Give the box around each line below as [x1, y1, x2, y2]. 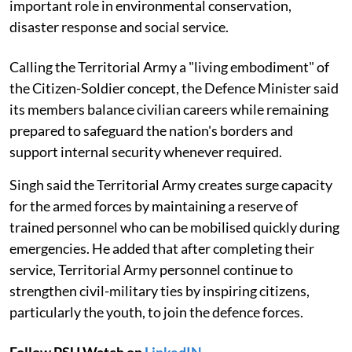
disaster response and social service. [9, 18, 229, 36]
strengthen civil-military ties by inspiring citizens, [9, 282, 310, 300]
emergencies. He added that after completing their [9, 240, 314, 258]
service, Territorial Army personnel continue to [9, 261, 293, 279]
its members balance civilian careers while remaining [9, 101, 328, 119]
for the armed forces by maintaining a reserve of [9, 197, 298, 215]
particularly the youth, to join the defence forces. [9, 303, 303, 321]
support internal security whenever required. [9, 143, 282, 161]
